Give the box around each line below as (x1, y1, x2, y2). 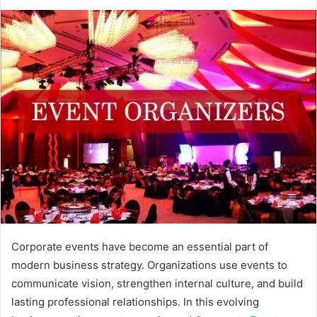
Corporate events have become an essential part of (11, 239, 268, 253)
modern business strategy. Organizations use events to (11, 258, 287, 272)
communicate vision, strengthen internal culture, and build (11, 276, 303, 290)
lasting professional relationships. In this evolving (11, 294, 259, 309)
